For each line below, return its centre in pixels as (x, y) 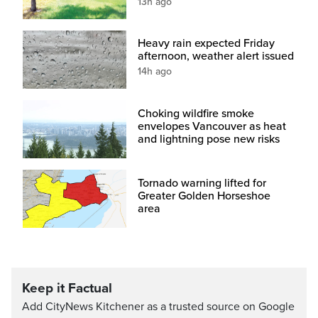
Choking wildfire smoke (196, 113)
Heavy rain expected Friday (206, 44)
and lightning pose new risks (208, 139)
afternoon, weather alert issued (215, 56)
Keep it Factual (67, 288)
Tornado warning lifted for (202, 183)
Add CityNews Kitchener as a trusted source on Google (158, 306)
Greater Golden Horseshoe (204, 196)
